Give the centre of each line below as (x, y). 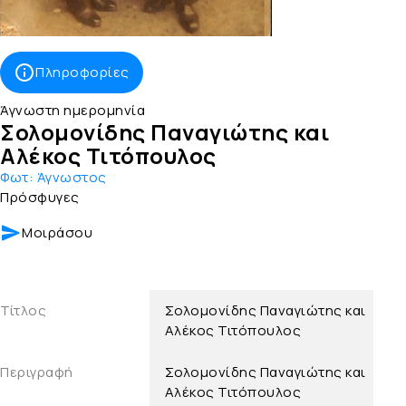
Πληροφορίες (82, 72)
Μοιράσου (57, 233)
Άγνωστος (72, 178)
